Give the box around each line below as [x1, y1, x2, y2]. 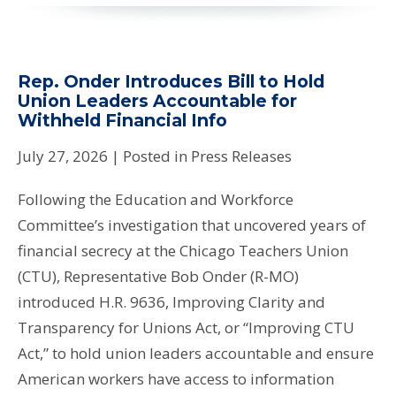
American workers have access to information [18, 368, 334, 389]
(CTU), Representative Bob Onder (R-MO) [18, 265, 299, 286]
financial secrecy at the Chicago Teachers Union [18, 240, 348, 261]
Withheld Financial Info [18, 109, 227, 131]
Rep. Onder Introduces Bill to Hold [18, 70, 324, 92]
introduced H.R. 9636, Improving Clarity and [18, 291, 325, 312]
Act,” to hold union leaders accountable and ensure [18, 342, 374, 363]
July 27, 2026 [18, 145, 108, 166]
